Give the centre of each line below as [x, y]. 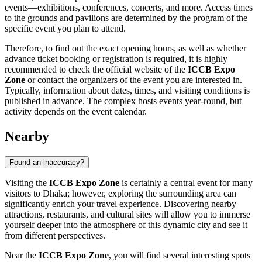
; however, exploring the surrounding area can [152, 193]
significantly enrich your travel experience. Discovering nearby [120, 204]
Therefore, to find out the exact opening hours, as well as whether [125, 49]
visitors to [24, 193]
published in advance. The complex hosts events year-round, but [123, 101]
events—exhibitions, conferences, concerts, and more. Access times [129, 8]
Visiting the [27, 182]
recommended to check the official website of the [96, 70]
